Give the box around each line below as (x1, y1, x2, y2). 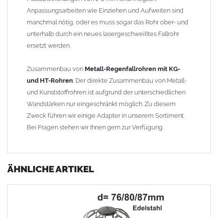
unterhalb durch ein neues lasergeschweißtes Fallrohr (27, 30, 179, 38)
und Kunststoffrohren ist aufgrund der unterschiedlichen (27, 89, 185, 96)
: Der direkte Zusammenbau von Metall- (73, 77, 187, 85)
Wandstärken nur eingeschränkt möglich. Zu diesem (27, 100, 176, 108)
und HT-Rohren (27, 77, 73, 85)
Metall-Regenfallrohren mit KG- (85, 65, 180, 73)
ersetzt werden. (27, 42, 71, 50)
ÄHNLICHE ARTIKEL (7, 163, 94, 175)
